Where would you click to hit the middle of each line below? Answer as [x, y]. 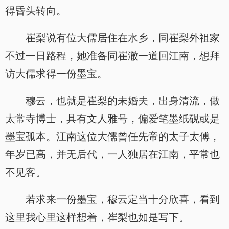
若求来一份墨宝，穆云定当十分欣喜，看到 [123, 199]
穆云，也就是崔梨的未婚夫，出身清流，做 [123, 101]
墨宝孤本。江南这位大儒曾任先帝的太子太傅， [112, 136]
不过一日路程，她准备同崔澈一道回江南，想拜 [112, 56]
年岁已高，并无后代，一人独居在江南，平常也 [112, 154]
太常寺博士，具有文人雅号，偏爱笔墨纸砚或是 [112, 119]
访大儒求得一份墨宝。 [56, 74]
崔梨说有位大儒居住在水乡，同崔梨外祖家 [123, 38]
